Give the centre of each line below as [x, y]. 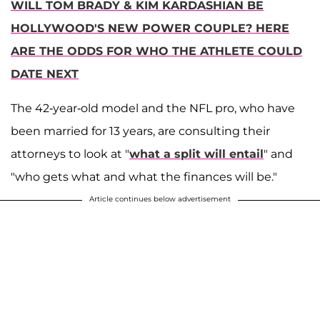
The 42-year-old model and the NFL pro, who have [153, 109]
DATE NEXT [45, 74]
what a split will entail [196, 154]
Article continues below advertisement [160, 199]
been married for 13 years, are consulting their [140, 131]
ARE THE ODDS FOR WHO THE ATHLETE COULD [156, 51]
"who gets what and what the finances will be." [144, 177]
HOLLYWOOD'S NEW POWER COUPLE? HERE [150, 29]
